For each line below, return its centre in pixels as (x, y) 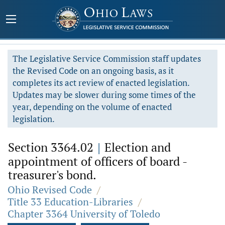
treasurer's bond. (52, 175)
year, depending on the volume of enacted (92, 107)
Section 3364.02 (52, 147)
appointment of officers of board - (97, 161)
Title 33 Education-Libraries (70, 202)
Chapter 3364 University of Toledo (84, 214)
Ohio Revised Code (50, 190)
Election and (136, 147)
